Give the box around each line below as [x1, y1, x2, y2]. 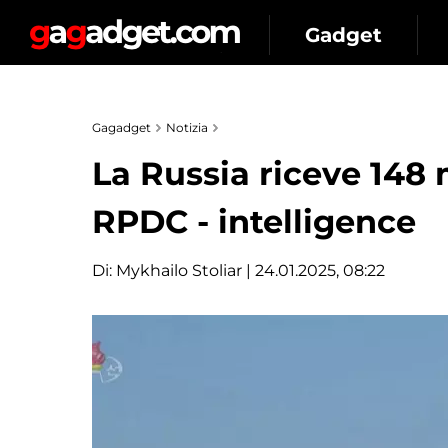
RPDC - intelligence [92, 202, 416, 241]
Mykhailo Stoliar [116, 261, 242, 280]
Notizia [166, 120, 208, 135]
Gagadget [92, 120, 151, 135]
